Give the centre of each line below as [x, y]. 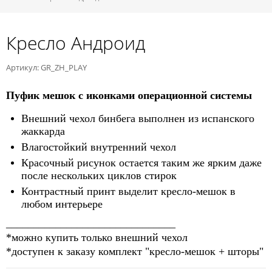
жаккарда [43, 131]
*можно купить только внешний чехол [97, 237]
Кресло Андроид [76, 43]
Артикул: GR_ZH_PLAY [46, 67]
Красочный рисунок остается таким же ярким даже [141, 163]
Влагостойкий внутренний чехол [99, 147]
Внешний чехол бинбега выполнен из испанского [138, 118]
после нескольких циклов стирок [99, 175]
